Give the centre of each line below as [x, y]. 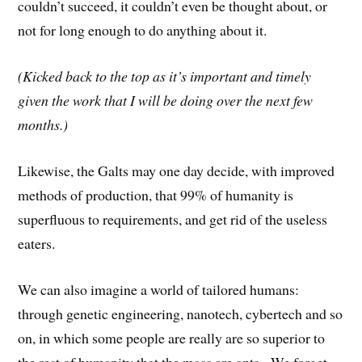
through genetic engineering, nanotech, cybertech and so [181, 313]
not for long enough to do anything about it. [143, 30]
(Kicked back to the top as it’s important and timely [165, 76]
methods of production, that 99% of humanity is [156, 194]
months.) [43, 125]
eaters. [37, 243]
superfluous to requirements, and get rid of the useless [173, 219]
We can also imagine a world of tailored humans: [159, 289]
